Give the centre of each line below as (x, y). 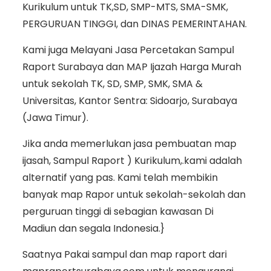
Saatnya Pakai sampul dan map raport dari (124, 255)
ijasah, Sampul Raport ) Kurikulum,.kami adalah (132, 161)
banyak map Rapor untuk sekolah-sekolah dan (134, 195)
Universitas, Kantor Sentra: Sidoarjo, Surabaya (129, 101)
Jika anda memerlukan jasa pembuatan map (129, 144)
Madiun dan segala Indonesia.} (93, 229)
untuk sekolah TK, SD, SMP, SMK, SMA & (112, 84)
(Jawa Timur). (55, 118)
